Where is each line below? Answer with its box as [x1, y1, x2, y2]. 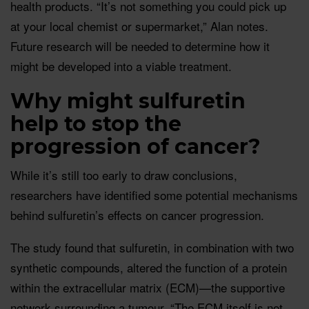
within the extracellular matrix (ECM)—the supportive [10, 278, 285, 296]
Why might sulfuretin [10, 88, 246, 114]
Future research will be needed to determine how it [10, 37, 270, 54]
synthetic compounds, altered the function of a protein [10, 258, 287, 276]
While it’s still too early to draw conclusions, [10, 166, 237, 183]
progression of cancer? [10, 133, 261, 159]
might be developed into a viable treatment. [10, 57, 232, 74]
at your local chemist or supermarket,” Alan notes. [10, 17, 268, 34]
